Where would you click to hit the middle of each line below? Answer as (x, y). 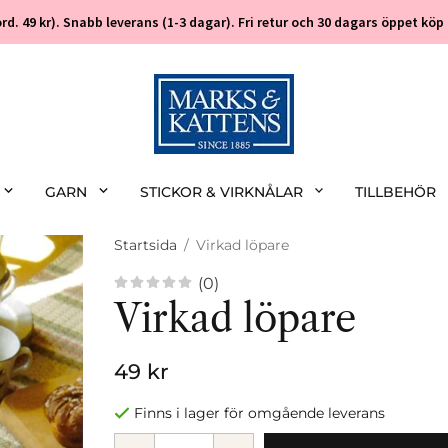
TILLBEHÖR (396, 192)
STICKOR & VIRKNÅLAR (221, 192)
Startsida (145, 245)
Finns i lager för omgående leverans (259, 413)
